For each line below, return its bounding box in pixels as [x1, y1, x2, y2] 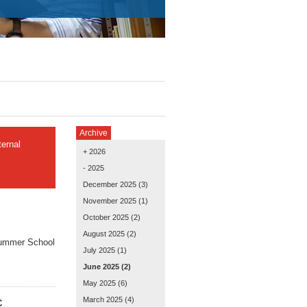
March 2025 [83, 295, 123, 304]
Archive [79, 128, 108, 138]
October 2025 [83, 213, 129, 221]
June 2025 [83, 262, 119, 271]
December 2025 [83, 180, 136, 188]
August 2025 [83, 230, 125, 238]
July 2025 [83, 246, 115, 254]
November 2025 [83, 197, 136, 205]
